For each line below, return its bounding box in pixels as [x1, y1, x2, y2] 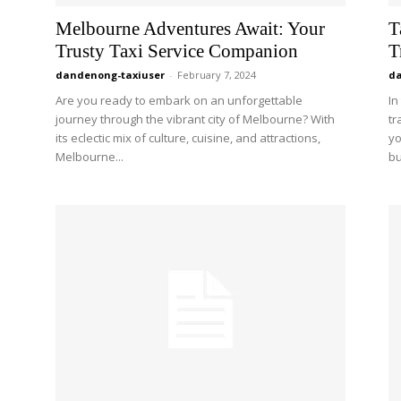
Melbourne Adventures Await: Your [55, 18, 325, 39]
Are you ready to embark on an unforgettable [55, 92, 303, 108]
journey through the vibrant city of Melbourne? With [55, 111, 335, 127]
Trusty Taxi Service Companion [55, 40, 298, 62]
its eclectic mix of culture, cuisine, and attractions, [55, 130, 320, 146]
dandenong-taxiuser [55, 68, 165, 81]
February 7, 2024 [177, 68, 256, 81]
